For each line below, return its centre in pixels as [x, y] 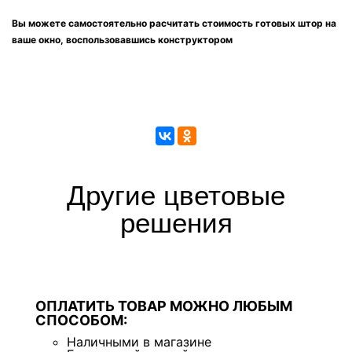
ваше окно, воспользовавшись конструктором [122, 39]
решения [176, 222]
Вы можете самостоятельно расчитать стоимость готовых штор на [174, 23]
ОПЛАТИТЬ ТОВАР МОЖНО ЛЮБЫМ [164, 306]
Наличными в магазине [139, 341]
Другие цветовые [176, 195]
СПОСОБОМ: [81, 320]
